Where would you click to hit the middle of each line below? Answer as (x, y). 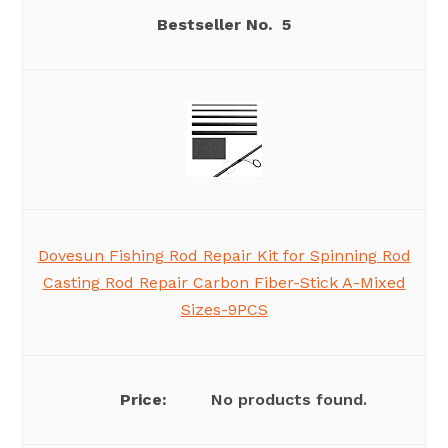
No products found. (289, 400)
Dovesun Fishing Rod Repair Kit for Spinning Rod (224, 256)
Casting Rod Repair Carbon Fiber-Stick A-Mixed (224, 283)
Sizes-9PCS (224, 310)
